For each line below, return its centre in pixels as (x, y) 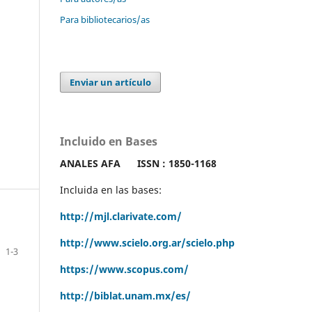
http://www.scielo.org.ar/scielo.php (147, 242)
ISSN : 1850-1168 (177, 163)
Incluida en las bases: (111, 189)
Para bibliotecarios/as (105, 19)
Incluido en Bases (109, 141)
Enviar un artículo (111, 82)
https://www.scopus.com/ (124, 269)
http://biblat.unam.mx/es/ (125, 295)
